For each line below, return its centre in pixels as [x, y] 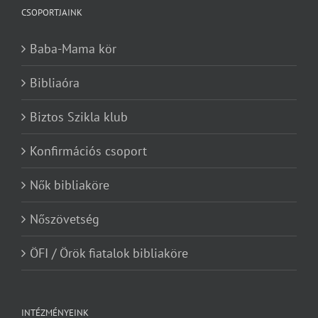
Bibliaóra [55, 83]
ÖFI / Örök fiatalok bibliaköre [109, 253]
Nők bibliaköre [70, 185]
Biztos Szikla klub [79, 117]
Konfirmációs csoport [88, 151]
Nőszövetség [65, 219]
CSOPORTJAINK [52, 13]
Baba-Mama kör [73, 49]
